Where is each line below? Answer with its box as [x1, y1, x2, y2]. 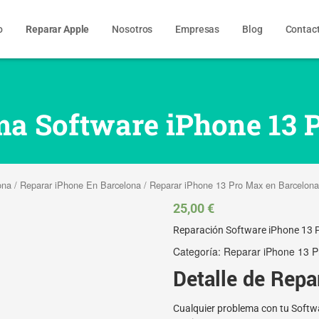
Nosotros [112, 23, 153, 35]
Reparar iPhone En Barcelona [20, 178, 141, 192]
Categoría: [172, 244, 224, 258]
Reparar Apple [26, 23, 90, 35]
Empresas [175, 23, 220, 35]
